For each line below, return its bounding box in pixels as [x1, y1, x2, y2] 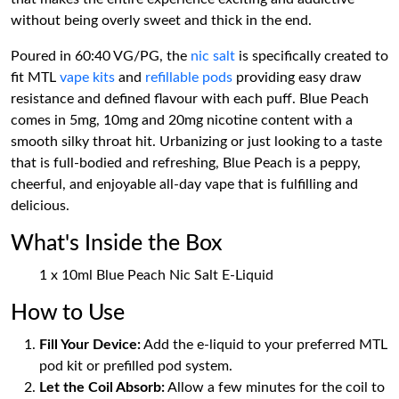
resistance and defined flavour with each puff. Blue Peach [11, 92, 369, 106]
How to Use [11, 302, 125, 324]
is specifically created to [235, 49, 388, 63]
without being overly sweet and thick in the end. [11, 13, 312, 28]
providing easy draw [232, 70, 362, 85]
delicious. [11, 199, 69, 213]
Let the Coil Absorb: [39, 380, 165, 395]
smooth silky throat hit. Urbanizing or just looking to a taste [11, 134, 382, 149]
